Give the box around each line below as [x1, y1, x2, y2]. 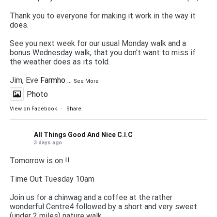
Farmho [40, 75, 65, 85]
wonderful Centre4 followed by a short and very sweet [10, 201, 197, 211]
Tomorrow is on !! [10, 155, 70, 165]
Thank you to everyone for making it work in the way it [10, 11, 196, 20]
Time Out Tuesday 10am [10, 174, 94, 184]
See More [74, 77, 99, 84]
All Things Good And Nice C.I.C [34, 130, 133, 139]
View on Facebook [10, 105, 57, 112]
